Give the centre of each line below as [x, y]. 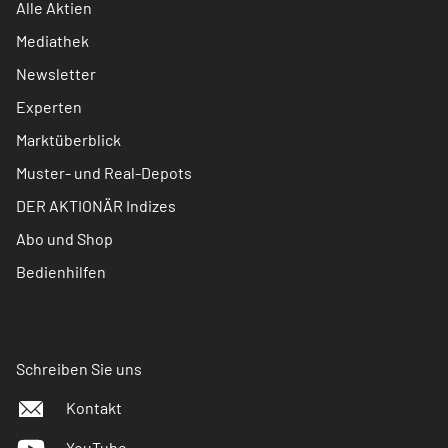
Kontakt [94, 408]
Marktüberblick [68, 139]
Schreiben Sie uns [79, 368]
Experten [49, 106]
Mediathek [52, 40]
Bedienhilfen [61, 271]
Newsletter [56, 73]
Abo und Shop [64, 238]
